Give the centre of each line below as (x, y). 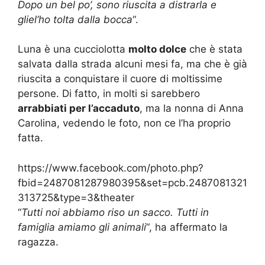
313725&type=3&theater (76, 197)
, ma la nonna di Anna (192, 109)
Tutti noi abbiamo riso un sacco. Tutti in (115, 212)
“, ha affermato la (187, 227)
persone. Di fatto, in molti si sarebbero (109, 94)
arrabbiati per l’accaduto (79, 109)
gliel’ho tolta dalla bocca (75, 19)
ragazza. (38, 242)
